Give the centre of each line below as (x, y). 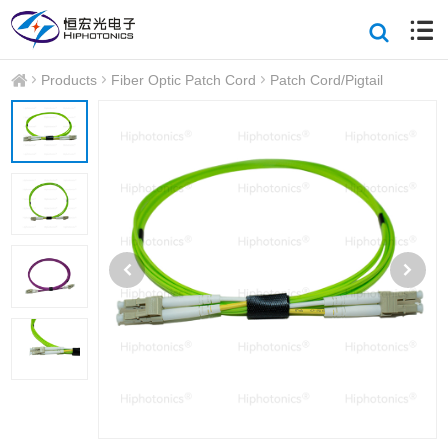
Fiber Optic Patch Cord (184, 80)
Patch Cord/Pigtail (327, 80)
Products (69, 80)
